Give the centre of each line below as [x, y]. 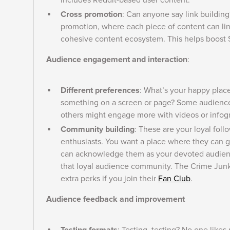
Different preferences [100, 90]
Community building [98, 129]
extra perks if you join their [109, 179]
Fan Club [174, 179]
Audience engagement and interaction [117, 60]
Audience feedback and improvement [116, 199]
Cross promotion [91, 14]
